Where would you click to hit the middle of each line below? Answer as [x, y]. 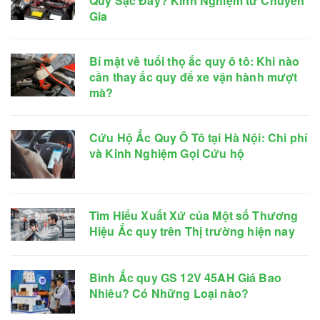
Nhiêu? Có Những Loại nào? [169, 294]
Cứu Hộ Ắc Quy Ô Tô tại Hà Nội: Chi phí [199, 138]
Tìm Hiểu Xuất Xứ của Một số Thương [194, 215]
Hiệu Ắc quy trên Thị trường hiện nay [192, 231]
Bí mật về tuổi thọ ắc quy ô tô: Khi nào [195, 61]
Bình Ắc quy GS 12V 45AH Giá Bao [185, 278]
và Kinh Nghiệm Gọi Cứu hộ [167, 154]
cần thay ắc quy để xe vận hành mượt [194, 77]
